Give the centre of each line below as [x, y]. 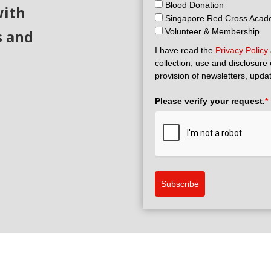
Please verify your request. [210, 101]
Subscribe [180, 184]
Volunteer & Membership [212, 31]
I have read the [185, 50]
